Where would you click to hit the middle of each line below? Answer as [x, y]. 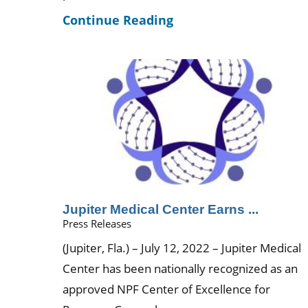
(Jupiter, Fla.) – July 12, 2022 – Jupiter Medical [182, 248]
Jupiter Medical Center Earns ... [161, 209]
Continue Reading [118, 20]
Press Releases [97, 223]
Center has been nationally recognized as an [180, 269]
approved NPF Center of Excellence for [167, 289]
